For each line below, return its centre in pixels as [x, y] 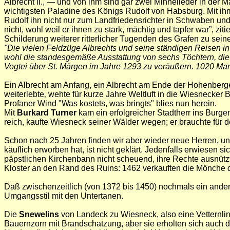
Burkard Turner [48, 113]
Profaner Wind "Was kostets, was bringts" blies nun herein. [110, 103]
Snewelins [39, 214]
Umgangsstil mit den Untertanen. [64, 196]
